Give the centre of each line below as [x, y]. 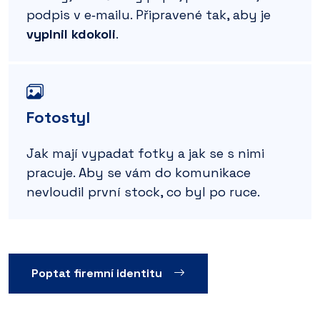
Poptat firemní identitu [97, 273]
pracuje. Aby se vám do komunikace [139, 172]
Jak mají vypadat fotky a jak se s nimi [145, 153]
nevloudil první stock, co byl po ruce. [143, 191]
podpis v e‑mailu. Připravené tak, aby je [149, 14]
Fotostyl [58, 117]
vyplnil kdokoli [71, 34]
